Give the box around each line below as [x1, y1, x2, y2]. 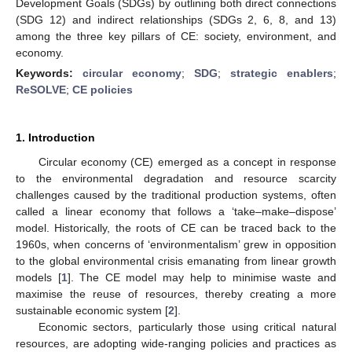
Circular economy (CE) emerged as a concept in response [38, 155, 336, 168]
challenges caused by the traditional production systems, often [16, 188, 336, 201]
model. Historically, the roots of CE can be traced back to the [16, 221, 336, 234]
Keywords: [16, 66, 82, 79]
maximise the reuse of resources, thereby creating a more [16, 287, 336, 300]
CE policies [72, 82, 133, 96]
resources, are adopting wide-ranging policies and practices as [16, 336, 336, 350]
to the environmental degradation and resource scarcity [16, 171, 336, 185]
